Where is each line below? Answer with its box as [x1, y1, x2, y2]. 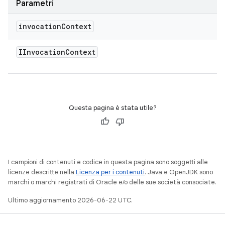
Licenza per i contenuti [76, 168, 145, 176]
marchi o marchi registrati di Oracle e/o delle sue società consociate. [8, 178, 216, 186]
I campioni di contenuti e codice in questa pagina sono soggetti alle [8, 158, 208, 166]
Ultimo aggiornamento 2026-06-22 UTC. [8, 196, 133, 204]
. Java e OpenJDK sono [145, 168, 213, 176]
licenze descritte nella [8, 168, 76, 176]
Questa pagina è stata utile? [68, 103, 157, 112]
